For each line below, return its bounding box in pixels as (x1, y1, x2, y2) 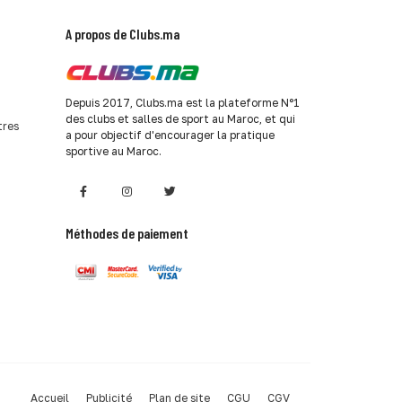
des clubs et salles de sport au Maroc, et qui (66, 111, 295, 126)
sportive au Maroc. (66, 144, 162, 158)
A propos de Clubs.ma (66, 24, 179, 42)
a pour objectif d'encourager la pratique (66, 127, 275, 142)
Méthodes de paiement (66, 223, 188, 241)
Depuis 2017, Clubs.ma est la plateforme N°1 (66, 95, 300, 109)
